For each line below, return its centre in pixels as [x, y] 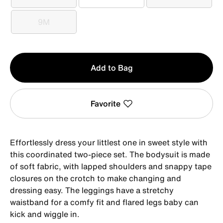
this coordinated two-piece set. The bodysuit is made [110, 154]
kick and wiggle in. [45, 214]
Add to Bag [111, 67]
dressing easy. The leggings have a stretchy [92, 190]
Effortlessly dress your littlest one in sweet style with [109, 142]
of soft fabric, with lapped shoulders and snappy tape [111, 166]
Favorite [105, 103]
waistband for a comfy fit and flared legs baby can [104, 202]
